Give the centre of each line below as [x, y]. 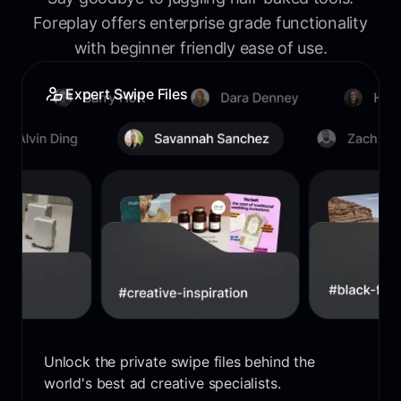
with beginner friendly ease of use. [200, 48]
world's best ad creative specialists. [162, 383]
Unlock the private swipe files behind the [179, 361]
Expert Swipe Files [127, 94]
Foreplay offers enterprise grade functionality [200, 23]
